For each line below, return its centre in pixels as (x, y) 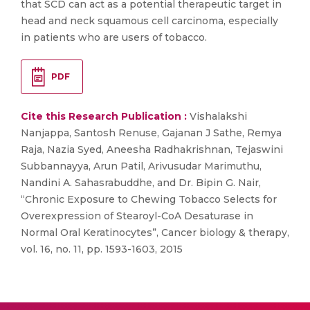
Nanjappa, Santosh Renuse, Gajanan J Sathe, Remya (151, 133)
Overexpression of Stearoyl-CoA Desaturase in (137, 216)
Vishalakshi (217, 117)
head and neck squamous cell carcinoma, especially (149, 21)
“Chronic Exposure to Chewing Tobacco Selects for (149, 200)
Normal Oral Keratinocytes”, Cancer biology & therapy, (155, 233)
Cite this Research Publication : (104, 117)
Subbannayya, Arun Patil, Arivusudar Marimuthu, (141, 166)
